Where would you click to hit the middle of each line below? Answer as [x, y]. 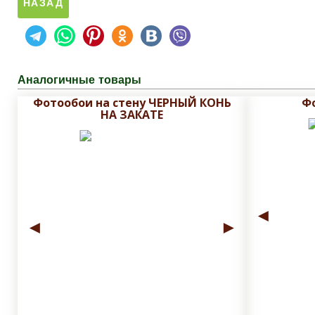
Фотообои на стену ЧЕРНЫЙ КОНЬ [132, 103]
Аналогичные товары [79, 80]
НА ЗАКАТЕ [132, 115]
